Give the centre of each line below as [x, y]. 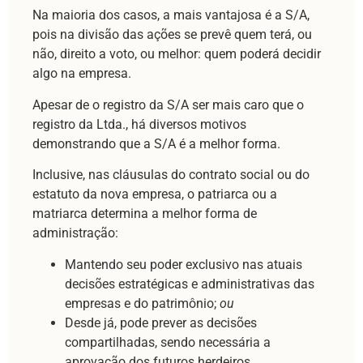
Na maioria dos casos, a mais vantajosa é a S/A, [171, 15]
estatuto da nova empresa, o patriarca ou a [155, 194]
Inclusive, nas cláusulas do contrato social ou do [171, 175]
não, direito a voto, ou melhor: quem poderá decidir [177, 54]
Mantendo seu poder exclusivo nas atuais [184, 264]
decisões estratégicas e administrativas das [190, 284]
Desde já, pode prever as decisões [161, 322]
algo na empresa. [82, 74]
